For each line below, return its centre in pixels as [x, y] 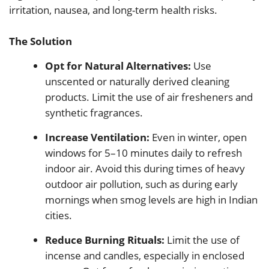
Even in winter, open [198, 138]
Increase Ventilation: [97, 138]
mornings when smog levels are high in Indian [151, 200]
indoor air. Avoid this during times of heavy [145, 169]
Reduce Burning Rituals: [105, 240]
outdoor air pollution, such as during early [141, 184]
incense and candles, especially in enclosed [145, 256]
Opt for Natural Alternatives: [118, 66]
